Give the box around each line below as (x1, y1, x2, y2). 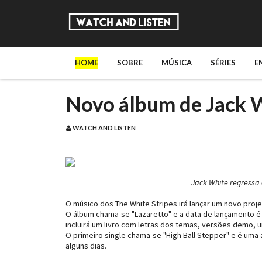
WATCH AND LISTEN (71, 124, 136, 132)
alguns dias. (65, 240, 106, 251)
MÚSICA (161, 58, 192, 67)
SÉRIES (211, 58, 236, 67)
